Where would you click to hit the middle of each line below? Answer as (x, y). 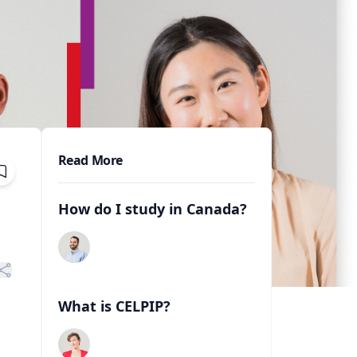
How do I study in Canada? (152, 209)
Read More (90, 160)
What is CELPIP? (114, 306)
